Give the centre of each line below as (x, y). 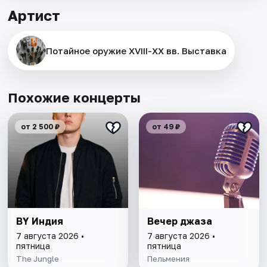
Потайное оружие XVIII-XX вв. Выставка (136, 51)
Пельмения (168, 259)
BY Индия (40, 221)
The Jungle (38, 259)
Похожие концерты (74, 98)
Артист (34, 15)
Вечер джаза (179, 221)
